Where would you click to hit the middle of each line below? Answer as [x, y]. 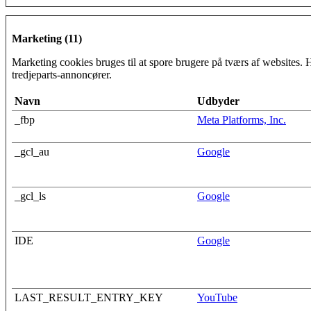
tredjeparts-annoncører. [62, 74]
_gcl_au [32, 151]
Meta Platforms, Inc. [242, 119]
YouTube [217, 297]
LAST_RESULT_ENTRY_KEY [89, 297]
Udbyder [218, 101]
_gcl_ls [30, 196]
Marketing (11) [47, 38]
